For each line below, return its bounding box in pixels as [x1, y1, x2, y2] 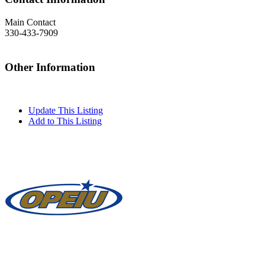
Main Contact [5, 17, 56, 28]
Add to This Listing [28, 115, 102, 126]
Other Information [5, 60, 95, 73]
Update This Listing [28, 105, 103, 115]
